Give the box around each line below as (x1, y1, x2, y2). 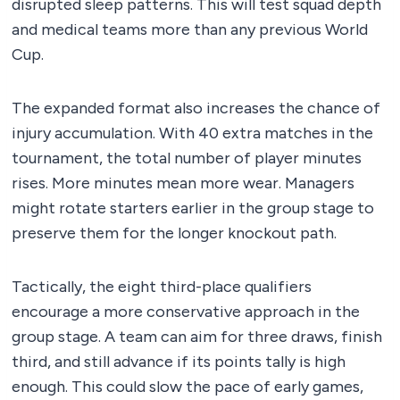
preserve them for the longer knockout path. (12, 223, 337, 244)
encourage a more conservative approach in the (12, 302, 360, 322)
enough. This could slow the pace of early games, (12, 377, 363, 397)
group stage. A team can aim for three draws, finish (12, 327, 382, 347)
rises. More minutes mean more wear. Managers (12, 173, 354, 194)
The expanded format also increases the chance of (12, 98, 380, 119)
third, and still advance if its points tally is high (12, 352, 346, 372)
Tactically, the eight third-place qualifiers (12, 277, 312, 297)
